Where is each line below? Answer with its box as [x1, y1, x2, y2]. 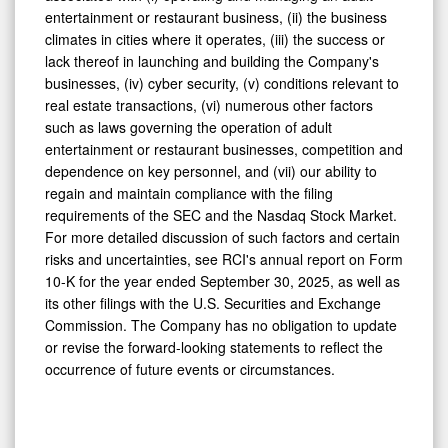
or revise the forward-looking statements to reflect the [45, 336, 383, 357]
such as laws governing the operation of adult [45, 116, 332, 137]
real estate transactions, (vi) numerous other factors [45, 94, 373, 115]
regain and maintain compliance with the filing [45, 182, 333, 203]
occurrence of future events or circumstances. [45, 358, 335, 379]
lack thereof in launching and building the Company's [45, 50, 379, 71]
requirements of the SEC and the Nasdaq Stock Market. [45, 204, 397, 225]
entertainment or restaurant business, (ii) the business [45, 6, 387, 27]
